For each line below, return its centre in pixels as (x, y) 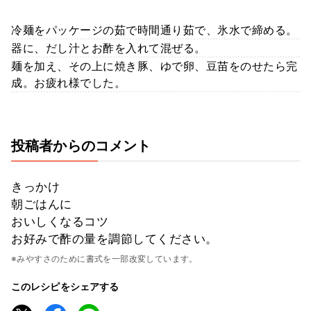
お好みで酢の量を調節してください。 (115, 238)
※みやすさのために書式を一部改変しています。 (104, 258)
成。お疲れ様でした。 (68, 82)
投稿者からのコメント (81, 145)
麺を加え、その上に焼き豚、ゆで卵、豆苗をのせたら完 (154, 66)
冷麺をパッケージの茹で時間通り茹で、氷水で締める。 (154, 30)
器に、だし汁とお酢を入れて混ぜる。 (109, 48)
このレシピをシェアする (65, 286)
